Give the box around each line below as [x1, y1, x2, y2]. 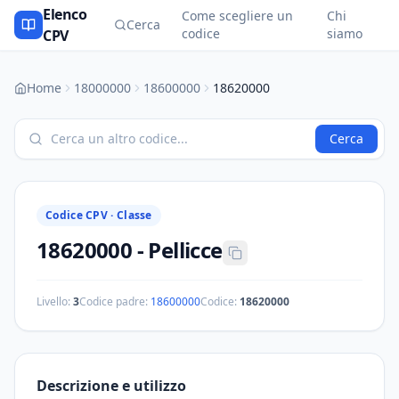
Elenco [43, 4, 87, 24]
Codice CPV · [45, 208, 117, 223]
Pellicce [148, 235, 223, 265]
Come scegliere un [181, 7, 293, 24]
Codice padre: [79, 294, 148, 309]
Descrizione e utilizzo [37, 376, 186, 395]
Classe [116, 208, 152, 223]
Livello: [37, 294, 73, 309]
